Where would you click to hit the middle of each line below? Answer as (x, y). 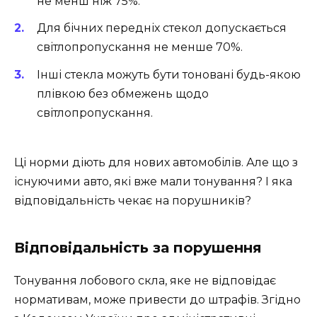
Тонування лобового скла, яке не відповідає (145, 280)
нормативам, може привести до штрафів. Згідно (157, 299)
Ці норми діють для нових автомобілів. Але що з (156, 162)
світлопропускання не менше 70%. (140, 47)
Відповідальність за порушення (138, 247)
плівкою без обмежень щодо (123, 93)
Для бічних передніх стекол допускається (162, 28)
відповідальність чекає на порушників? (133, 200)
